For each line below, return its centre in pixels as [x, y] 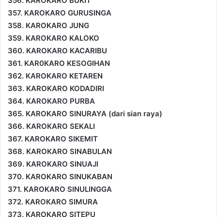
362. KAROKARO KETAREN [55, 76]
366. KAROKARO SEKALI [51, 126]
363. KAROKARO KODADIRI [56, 88]
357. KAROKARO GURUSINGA [60, 13]
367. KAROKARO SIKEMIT [53, 139]
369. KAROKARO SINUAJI [53, 164]
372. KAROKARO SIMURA [53, 201]
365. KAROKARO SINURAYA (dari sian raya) [85, 113]
